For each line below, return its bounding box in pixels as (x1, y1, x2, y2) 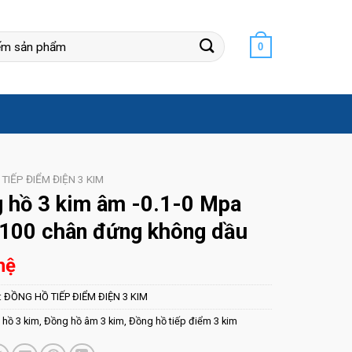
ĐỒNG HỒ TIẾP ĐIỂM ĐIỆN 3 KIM (3, 291, 148, 303)
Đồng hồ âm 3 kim (43, 315, 124, 328)
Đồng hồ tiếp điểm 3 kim (128, 315, 237, 328)
